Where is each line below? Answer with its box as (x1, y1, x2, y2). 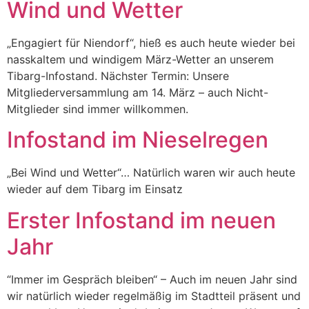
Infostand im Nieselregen (7, 126, 268, 154)
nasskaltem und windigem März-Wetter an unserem (7, 52, 274, 66)
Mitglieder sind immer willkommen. (7, 101, 188, 116)
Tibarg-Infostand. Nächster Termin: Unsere (7, 68, 229, 83)
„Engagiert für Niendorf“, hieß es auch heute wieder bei (7, 35, 295, 50)
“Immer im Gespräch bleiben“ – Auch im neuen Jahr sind (7, 272, 297, 286)
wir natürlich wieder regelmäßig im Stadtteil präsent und (7, 288, 301, 303)
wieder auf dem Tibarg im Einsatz (7, 182, 183, 197)
